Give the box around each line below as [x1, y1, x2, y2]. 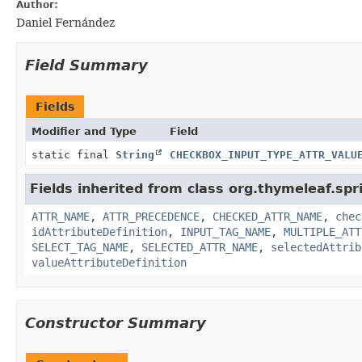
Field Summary [25, 56, 148, 74]
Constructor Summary [25, 314, 206, 331]
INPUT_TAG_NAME [180, 225, 271, 238]
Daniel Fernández [16, 15, 115, 29]
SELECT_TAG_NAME [32, 240, 128, 254]
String [116, 148, 154, 161]
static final [32, 148, 116, 161]
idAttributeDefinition [32, 225, 167, 238]
